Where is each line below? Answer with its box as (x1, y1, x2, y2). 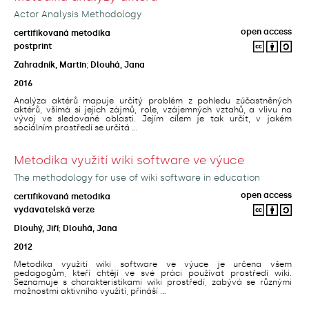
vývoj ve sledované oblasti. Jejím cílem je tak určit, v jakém (14, 113, 292, 123)
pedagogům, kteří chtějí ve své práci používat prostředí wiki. (14, 268, 292, 278)
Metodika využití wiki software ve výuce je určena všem (14, 259, 292, 269)
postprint (14, 41, 52, 51)
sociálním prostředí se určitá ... (14, 122, 138, 132)
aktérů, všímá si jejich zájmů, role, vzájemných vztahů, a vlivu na (14, 104, 292, 114)
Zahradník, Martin (14, 59, 86, 70)
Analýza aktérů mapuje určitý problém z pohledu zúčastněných (14, 95, 292, 106)
